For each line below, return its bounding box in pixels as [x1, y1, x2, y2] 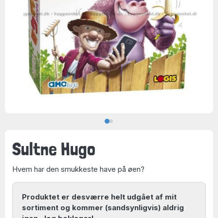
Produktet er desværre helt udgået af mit [21, 192, 177, 201]
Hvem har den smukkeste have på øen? [12, 164, 145, 174]
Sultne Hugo [12, 138, 95, 160]
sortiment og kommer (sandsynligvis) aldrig [21, 202, 184, 212]
